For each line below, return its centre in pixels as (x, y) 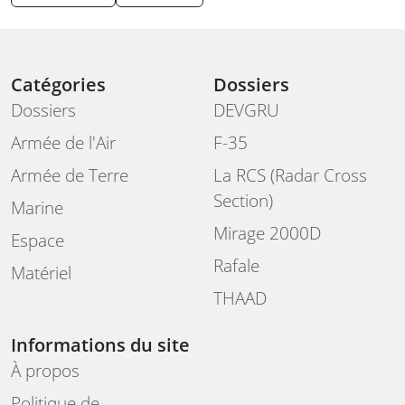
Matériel (41, 273)
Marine (37, 208)
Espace (38, 240)
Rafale (236, 266)
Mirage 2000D (267, 233)
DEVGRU (246, 110)
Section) (243, 201)
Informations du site (100, 345)
